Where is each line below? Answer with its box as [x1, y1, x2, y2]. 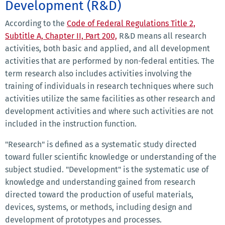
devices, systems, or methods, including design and [5, 202, 192, 212]
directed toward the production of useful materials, [5, 190, 193, 200]
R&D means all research [117, 31, 206, 41]
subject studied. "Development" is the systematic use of [5, 165, 208, 175]
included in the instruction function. [5, 119, 137, 129]
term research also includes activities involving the [5, 69, 192, 79]
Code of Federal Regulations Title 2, [67, 19, 195, 29]
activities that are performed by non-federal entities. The [5, 56, 214, 66]
